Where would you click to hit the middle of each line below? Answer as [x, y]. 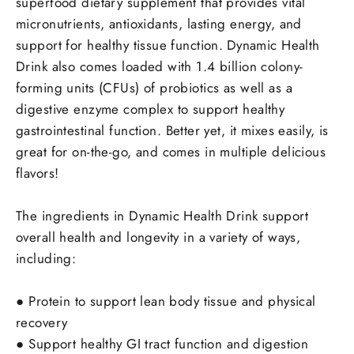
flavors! [38, 173]
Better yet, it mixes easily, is [247, 130]
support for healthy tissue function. [120, 45]
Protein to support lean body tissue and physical [172, 301]
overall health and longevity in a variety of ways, [158, 237]
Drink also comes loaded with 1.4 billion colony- [160, 66]
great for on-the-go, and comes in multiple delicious [171, 151]
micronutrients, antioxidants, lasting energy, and [159, 23]
